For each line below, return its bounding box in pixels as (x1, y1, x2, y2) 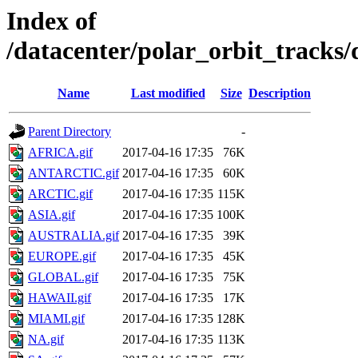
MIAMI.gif (28, 312, 85, 326)
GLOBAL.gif (28, 270, 98, 284)
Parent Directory (28, 125, 111, 139)
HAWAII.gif (28, 291, 91, 305)
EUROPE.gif (28, 249, 96, 264)
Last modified (130, 86, 205, 101)
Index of (6, 6, 97, 35)
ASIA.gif (28, 208, 75, 222)
